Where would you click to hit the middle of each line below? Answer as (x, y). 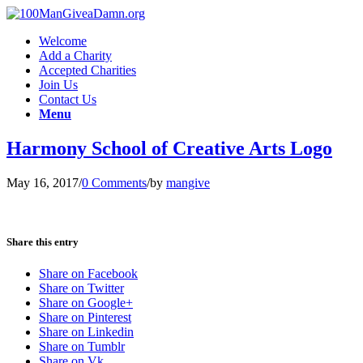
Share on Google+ (86, 303)
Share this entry (43, 241)
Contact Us (68, 99)
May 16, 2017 (43, 182)
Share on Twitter (81, 288)
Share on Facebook (88, 274)
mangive (188, 182)
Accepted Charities (88, 70)
